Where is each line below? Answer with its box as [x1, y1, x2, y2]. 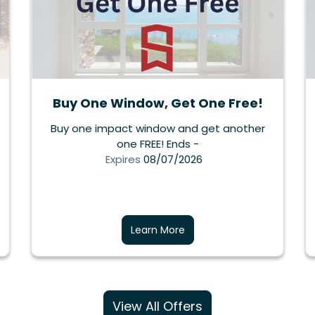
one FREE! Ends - [116, 136, 199, 152]
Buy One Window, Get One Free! [52, 94, 263, 112]
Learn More [130, 223, 185, 238]
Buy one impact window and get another [50, 121, 265, 136]
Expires [105, 152, 141, 167]
